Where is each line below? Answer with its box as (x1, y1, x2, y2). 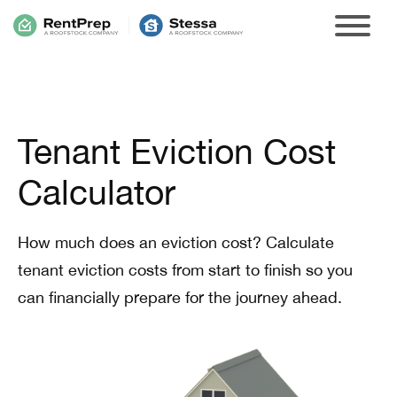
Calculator (18, 172, 175, 212)
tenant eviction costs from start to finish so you (18, 261, 353, 279)
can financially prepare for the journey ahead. (18, 288, 342, 307)
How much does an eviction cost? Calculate (18, 233, 334, 252)
